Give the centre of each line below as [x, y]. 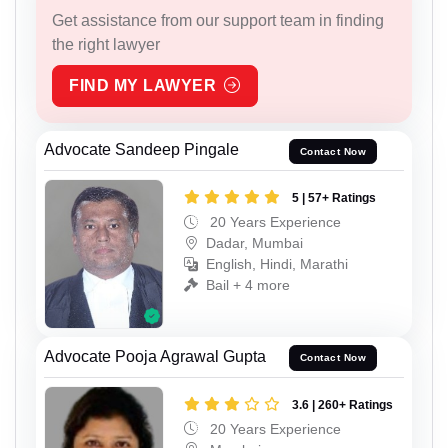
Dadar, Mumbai [254, 243]
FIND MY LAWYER [142, 85]
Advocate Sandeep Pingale [141, 150]
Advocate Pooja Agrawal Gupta [155, 356]
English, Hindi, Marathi [277, 264]
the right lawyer [106, 44]
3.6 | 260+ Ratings [342, 404]
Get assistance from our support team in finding [218, 20]
